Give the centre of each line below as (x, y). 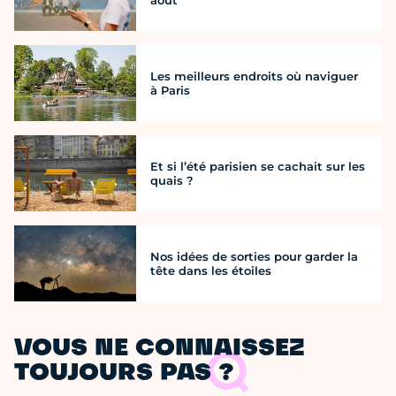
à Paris (170, 90)
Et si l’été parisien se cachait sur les (258, 167)
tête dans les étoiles (211, 271)
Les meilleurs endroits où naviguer (254, 76)
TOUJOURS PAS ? (124, 374)
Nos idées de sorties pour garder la (254, 257)
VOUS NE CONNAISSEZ (160, 350)
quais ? (172, 181)
